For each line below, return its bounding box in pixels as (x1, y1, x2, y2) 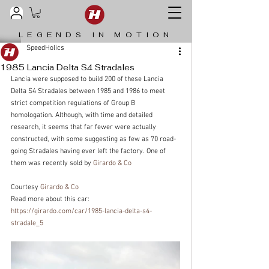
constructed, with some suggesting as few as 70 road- (11, 135, 176, 144)
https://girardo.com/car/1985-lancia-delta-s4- (11, 207, 152, 216)
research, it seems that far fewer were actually (11, 123, 158, 132)
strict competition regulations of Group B (11, 99, 137, 108)
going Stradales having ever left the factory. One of (11, 147, 168, 156)
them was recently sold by (11, 159, 93, 168)
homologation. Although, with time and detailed (11, 111, 154, 120)
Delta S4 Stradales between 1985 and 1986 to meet (11, 87, 167, 96)
